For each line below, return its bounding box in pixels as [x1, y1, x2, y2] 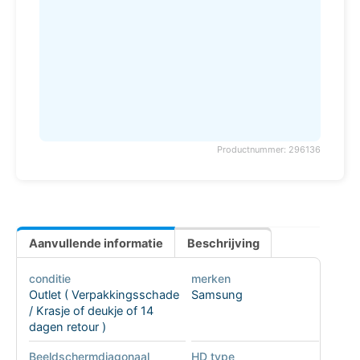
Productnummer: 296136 [216, 144, 321, 156]
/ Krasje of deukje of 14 [28, 304, 153, 319]
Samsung [190, 288, 243, 303]
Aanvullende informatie [28, 236, 163, 252]
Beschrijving [186, 236, 260, 252]
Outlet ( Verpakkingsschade [28, 288, 179, 303]
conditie [28, 272, 71, 286]
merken [190, 272, 231, 286]
